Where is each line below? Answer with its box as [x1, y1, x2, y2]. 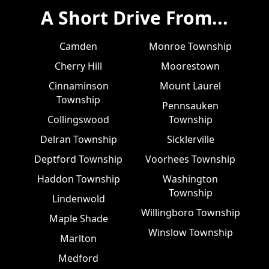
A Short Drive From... [40, 5, 228, 30]
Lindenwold [52, 192, 105, 205]
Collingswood [47, 112, 110, 126]
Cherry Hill [55, 59, 103, 73]
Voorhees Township [145, 152, 236, 166]
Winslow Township [148, 225, 233, 239]
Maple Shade [49, 211, 108, 225]
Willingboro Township [141, 205, 240, 219]
